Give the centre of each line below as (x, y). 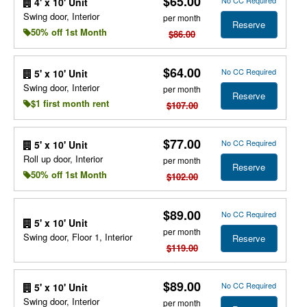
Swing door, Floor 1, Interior (77, 236)
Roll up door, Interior (63, 158)
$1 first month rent (70, 103)
